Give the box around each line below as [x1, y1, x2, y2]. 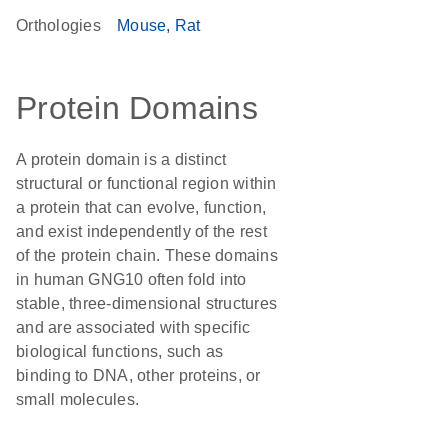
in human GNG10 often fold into [16, 271, 247, 288]
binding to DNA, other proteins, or [16, 367, 261, 384]
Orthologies [16, 17, 101, 34]
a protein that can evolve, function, [16, 199, 266, 216]
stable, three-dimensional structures [16, 295, 277, 312]
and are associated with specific [16, 319, 250, 336]
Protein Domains [16, 90, 258, 126]
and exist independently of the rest [16, 223, 267, 240]
